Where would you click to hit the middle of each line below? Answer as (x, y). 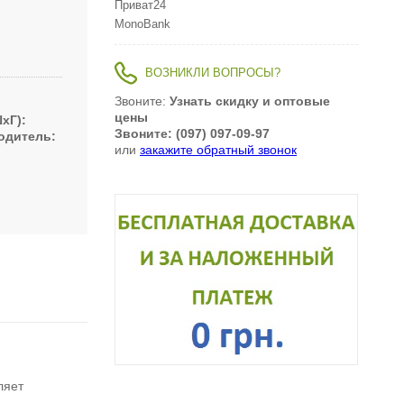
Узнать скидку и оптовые (250, 101)
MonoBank (142, 25)
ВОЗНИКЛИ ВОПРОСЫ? (213, 73)
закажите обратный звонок (218, 150)
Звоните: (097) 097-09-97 (192, 134)
